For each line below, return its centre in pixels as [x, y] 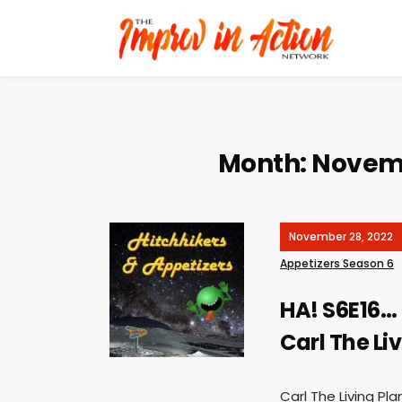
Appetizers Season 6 [337, 263]
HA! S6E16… [338, 310]
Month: [264, 163]
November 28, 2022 [341, 236]
